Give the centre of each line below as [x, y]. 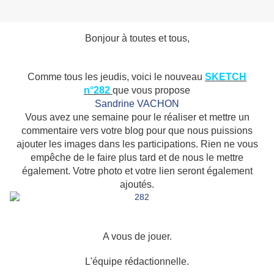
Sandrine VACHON [137, 104]
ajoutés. [137, 185]
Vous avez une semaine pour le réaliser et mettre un [137, 117]
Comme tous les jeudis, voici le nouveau [116, 77]
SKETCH [226, 77]
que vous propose [151, 91]
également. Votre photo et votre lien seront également [137, 171]
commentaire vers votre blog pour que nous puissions [137, 131]
